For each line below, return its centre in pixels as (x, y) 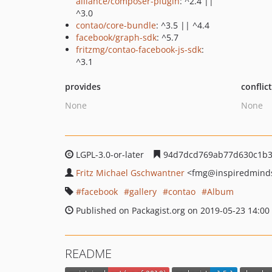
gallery (143, 192)
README (88, 253)
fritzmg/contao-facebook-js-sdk (139, 49)
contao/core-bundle (116, 25)
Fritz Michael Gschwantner (130, 173)
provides (83, 87)
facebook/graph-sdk (116, 37)
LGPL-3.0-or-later (110, 155)
